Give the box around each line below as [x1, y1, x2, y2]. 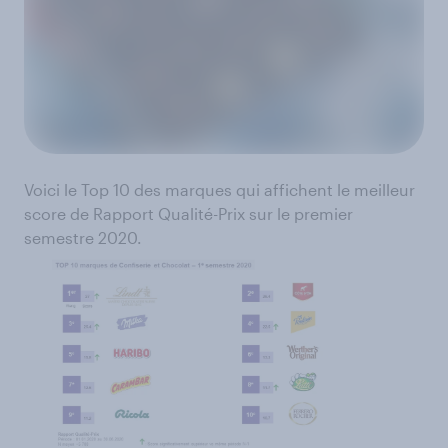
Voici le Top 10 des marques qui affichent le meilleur [24, 180, 415, 200]
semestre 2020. [24, 228, 142, 248]
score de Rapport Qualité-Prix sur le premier [24, 204, 353, 224]
